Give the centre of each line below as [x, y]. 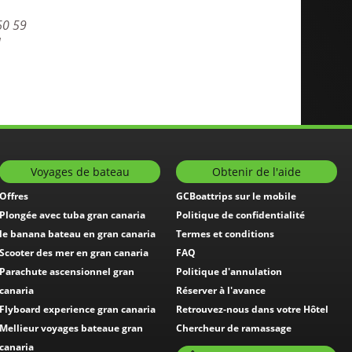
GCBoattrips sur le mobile [236, 196]
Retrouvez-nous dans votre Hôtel [252, 310]
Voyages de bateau [80, 172]
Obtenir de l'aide [257, 172]
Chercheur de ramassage [234, 328]
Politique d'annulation [229, 272]
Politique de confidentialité [240, 215]
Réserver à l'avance [221, 291]
